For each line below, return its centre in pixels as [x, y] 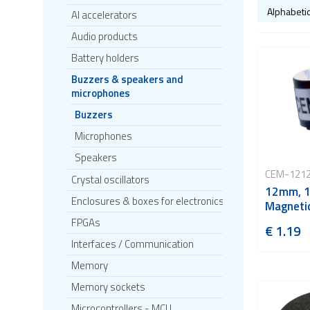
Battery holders [105, 58]
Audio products [104, 36]
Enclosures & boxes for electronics [148, 201]
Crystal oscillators [110, 180]
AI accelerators [104, 15]
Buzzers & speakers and [127, 79]
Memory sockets [108, 287]
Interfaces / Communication [133, 244]
